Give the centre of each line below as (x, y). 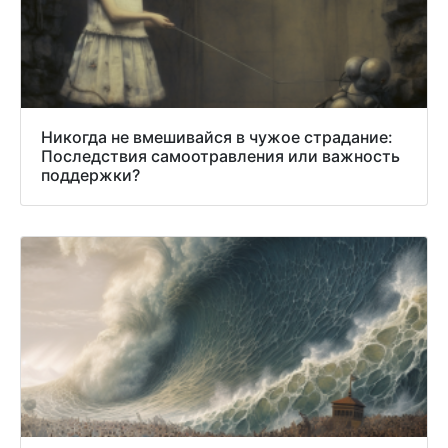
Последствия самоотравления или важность (220, 156)
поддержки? (90, 175)
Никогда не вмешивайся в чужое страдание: (217, 137)
